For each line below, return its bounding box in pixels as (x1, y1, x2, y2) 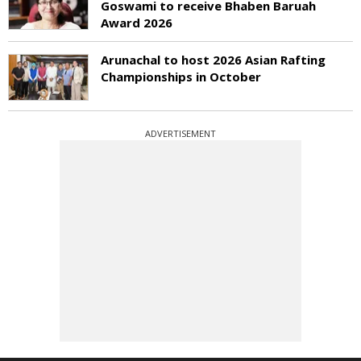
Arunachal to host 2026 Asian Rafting (101, 52, 326, 68)
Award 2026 (101, 15, 172, 31)
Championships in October (101, 68, 261, 85)
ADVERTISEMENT (145, 127, 216, 139)
